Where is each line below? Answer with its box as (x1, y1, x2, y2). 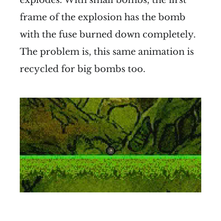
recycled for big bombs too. (20, 63, 146, 74)
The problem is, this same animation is (20, 46, 194, 57)
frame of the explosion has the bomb (20, 11, 185, 23)
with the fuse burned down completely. (20, 29, 196, 40)
